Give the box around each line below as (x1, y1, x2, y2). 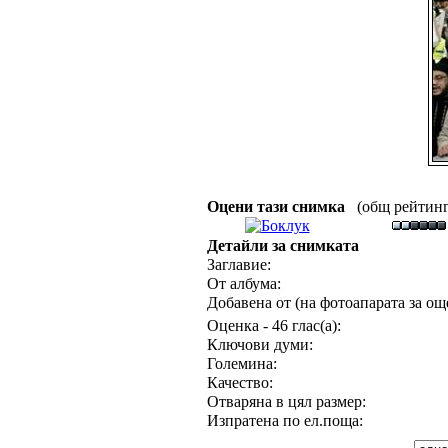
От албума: (206, 275, 281, 292)
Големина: (206, 355, 277, 372)
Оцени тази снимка (206, 198, 353, 215)
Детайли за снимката (206, 237, 359, 254)
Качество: (206, 374, 273, 391)
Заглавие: (206, 256, 271, 273)
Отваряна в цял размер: (206, 393, 366, 410)
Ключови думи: (206, 336, 313, 353)
